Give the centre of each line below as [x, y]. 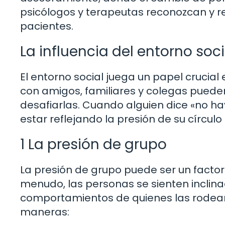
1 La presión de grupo [93, 144]
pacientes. [47, 26]
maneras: [45, 212]
